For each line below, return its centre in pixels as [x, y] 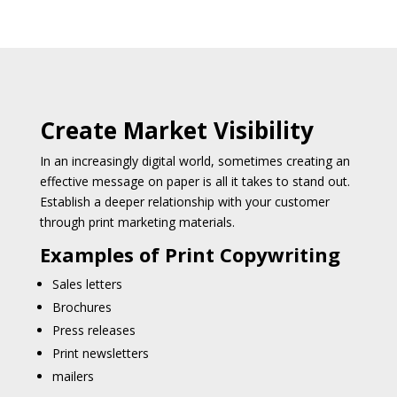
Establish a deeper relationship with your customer [184, 201]
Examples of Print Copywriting [190, 254]
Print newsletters [100, 353]
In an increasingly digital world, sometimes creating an [195, 160]
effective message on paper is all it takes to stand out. [195, 181]
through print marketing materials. [139, 222]
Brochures [82, 307]
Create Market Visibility [176, 130]
